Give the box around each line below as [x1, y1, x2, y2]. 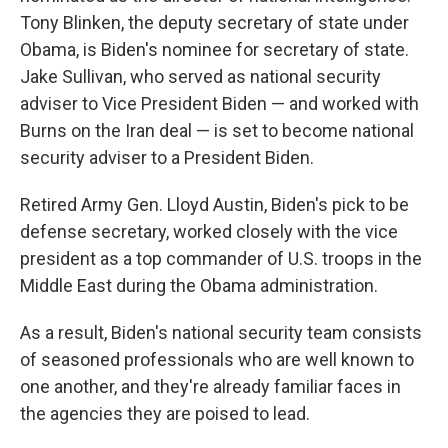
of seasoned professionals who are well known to [20, 349, 414, 370]
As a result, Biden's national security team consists [20, 322, 422, 343]
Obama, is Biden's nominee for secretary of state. [20, 39, 409, 60]
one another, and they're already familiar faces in [20, 376, 401, 397]
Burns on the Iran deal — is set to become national [20, 120, 414, 141]
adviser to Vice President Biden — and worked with [20, 93, 419, 114]
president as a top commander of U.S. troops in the [20, 248, 422, 269]
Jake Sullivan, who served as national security [20, 66, 381, 87]
